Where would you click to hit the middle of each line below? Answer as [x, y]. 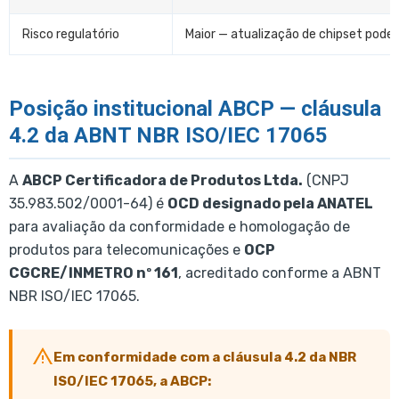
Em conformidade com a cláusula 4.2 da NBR [205, 358]
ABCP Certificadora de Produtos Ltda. [163, 181]
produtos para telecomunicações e [126, 250]
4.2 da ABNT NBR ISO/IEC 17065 [168, 136]
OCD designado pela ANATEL [270, 204]
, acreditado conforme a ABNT [280, 273]
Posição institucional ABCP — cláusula [195, 109]
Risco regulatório [71, 34]
